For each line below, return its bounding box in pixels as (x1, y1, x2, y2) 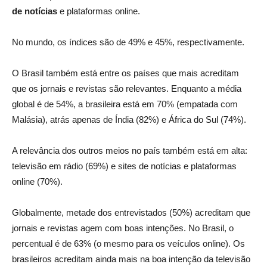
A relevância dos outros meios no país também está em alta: (12, 145, 247, 156)
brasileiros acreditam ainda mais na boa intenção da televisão (12, 254, 250, 265)
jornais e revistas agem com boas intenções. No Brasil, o (12, 223, 234, 234)
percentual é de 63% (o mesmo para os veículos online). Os (12, 238, 245, 249)
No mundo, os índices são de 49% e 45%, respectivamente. (12, 37, 244, 48)
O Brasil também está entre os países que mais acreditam (12, 68, 239, 79)
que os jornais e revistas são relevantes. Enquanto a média (12, 83, 241, 94)
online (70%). (12, 176, 63, 187)
